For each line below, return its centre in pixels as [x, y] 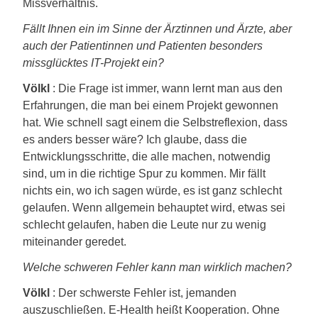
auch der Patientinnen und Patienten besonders [143, 46]
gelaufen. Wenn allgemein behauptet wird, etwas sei [154, 208]
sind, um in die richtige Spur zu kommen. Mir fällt [144, 174]
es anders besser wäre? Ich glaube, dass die [135, 139]
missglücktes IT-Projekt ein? [93, 63]
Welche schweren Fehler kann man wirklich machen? [157, 267]
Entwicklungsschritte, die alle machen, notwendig [147, 157]
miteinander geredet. [75, 242]
